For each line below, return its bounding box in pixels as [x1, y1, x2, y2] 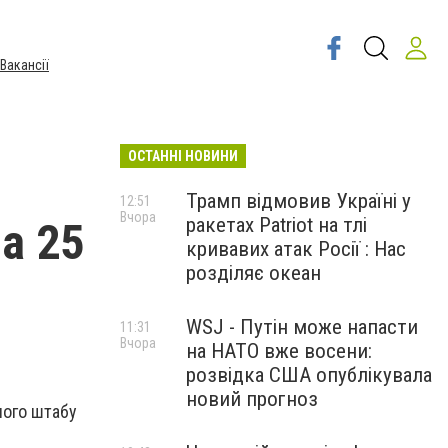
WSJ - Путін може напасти [186, 315, 418, 339]
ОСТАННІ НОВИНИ [128, 148, 238, 164]
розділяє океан [186, 261, 321, 285]
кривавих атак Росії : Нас [186, 237, 406, 261]
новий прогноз [186, 387, 318, 411]
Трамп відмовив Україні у [186, 189, 411, 213]
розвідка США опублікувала [186, 363, 432, 387]
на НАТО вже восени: [186, 339, 372, 363]
